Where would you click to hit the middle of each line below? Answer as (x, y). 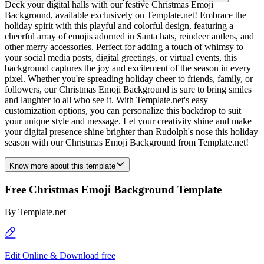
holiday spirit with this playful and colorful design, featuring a (119, 26)
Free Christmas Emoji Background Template (113, 189)
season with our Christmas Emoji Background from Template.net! (127, 142)
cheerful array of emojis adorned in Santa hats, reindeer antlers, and (129, 36)
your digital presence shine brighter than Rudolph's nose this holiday (131, 132)
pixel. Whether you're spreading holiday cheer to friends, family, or (129, 79)
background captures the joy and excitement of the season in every (128, 68)
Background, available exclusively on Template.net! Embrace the (126, 15)
